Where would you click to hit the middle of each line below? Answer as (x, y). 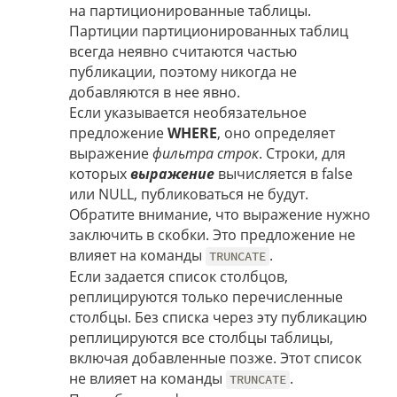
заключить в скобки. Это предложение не (212, 235)
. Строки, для (302, 154)
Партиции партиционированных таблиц (209, 31)
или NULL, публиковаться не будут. (189, 195)
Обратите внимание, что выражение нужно (220, 215)
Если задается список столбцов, (179, 277)
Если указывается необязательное (188, 113)
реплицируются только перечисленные (206, 297)
